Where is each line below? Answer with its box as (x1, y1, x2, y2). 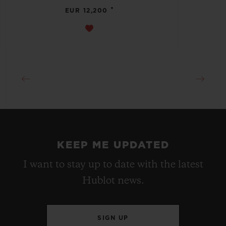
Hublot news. (82, 176, 144, 187)
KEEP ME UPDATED (56, 140, 169, 151)
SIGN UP (97, 215, 129, 221)
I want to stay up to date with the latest (23, 160, 203, 171)
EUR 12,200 (65, 8, 108, 14)
